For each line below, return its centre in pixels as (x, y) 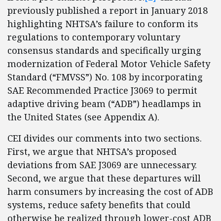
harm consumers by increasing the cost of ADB (110, 191)
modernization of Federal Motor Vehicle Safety (109, 64)
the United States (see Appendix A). (83, 117)
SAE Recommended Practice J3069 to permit (102, 90)
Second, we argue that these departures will (104, 178)
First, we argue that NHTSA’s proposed (92, 151)
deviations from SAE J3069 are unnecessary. (102, 165)
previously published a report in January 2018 (108, 10)
